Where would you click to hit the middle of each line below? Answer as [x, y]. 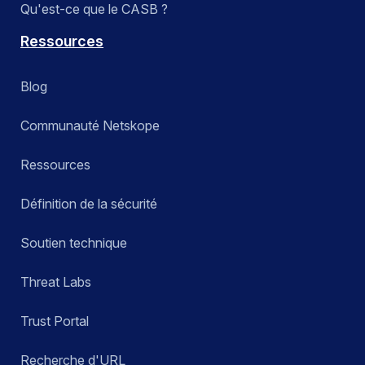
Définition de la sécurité [89, 204]
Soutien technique [74, 243]
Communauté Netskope [90, 126]
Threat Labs [56, 282]
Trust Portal [55, 321]
